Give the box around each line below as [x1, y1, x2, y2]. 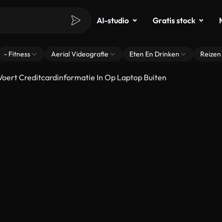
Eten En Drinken [129, 50, 179, 58]
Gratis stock [153, 15, 195, 25]
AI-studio [97, 15, 129, 25]
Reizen [200, 50, 221, 58]
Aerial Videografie [51, 50, 109, 58]
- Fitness [4, 50, 30, 58]
